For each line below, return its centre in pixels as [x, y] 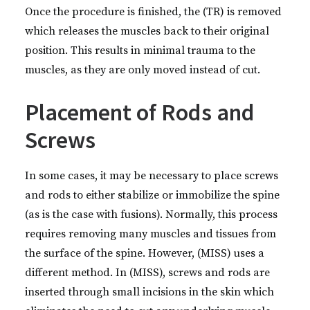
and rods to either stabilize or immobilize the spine [152, 195]
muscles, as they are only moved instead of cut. [143, 70]
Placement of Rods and [140, 112]
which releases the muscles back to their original [147, 31]
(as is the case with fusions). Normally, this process [151, 215]
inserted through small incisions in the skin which [149, 292]
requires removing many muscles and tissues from [151, 234]
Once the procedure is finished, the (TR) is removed [153, 12]
